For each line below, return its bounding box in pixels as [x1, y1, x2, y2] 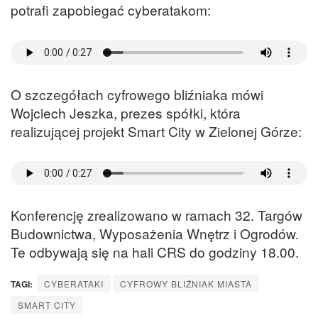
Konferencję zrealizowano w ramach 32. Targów [11, 205, 302, 225]
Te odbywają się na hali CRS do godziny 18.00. [11, 242, 299, 262]
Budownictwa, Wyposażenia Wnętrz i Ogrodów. [11, 224, 299, 243]
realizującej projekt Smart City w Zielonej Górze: [11, 121, 302, 141]
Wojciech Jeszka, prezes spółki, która [11, 102, 241, 122]
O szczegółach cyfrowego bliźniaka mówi [11, 84, 263, 104]
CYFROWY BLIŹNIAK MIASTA [120, 278, 252, 290]
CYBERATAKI [44, 278, 104, 290]
